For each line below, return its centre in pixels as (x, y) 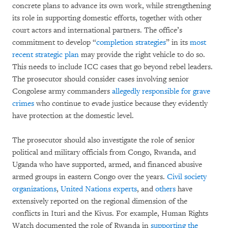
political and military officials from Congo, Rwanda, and (104, 152)
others (165, 189)
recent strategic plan (46, 54)
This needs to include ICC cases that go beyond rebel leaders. (112, 67)
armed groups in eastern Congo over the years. (90, 177)
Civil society (187, 177)
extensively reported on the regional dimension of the (100, 201)
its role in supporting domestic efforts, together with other (107, 18)
